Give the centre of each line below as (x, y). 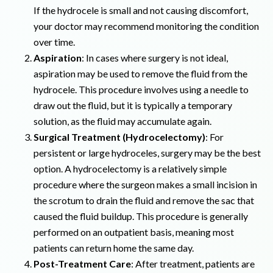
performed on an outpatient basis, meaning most (134, 232)
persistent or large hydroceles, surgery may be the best (147, 152)
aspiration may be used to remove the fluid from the (140, 73)
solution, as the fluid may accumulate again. (122, 121)
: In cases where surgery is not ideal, (155, 57)
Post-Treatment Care (82, 263)
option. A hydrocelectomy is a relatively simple (130, 168)
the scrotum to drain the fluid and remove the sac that (144, 200)
